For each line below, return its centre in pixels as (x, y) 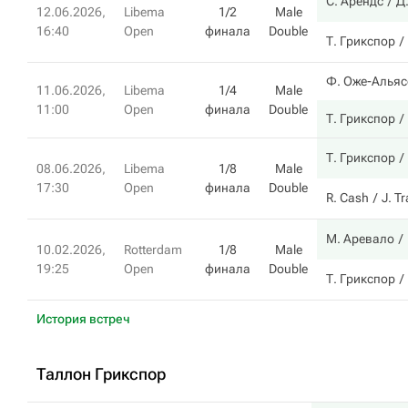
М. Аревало (360, 239)
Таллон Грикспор (101, 374)
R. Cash (347, 198)
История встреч (83, 319)
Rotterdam (153, 250)
